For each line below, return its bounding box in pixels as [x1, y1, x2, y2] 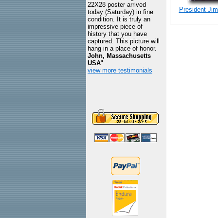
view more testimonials [88, 67, 152, 74]
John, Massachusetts [88, 52, 151, 59]
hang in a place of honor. [88, 45, 157, 52]
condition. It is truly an [88, 16, 150, 23]
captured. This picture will [88, 37, 160, 45]
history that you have [88, 30, 147, 37]
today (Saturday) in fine [88, 8, 153, 16]
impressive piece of [88, 23, 143, 30]
